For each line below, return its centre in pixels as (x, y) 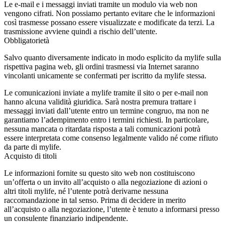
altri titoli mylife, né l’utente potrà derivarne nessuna (86, 191)
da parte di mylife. (33, 147)
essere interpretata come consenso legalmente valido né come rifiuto (111, 138)
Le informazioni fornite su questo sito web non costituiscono (99, 173)
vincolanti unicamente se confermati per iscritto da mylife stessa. (105, 76)
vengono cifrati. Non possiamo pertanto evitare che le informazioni (109, 13)
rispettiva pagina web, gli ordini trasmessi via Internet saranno (101, 67)
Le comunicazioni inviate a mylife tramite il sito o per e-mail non (106, 93)
